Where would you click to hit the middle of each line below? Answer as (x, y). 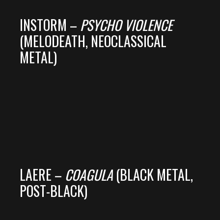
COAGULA (89, 175)
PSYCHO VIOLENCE (126, 25)
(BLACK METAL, (153, 175)
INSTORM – (50, 25)
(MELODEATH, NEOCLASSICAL (93, 41)
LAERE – (42, 175)
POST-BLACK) (54, 191)
